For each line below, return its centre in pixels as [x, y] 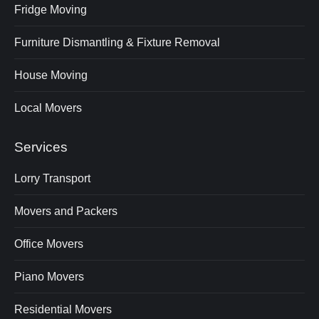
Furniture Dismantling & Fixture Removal [117, 42]
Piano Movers [49, 277]
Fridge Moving [51, 10]
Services [41, 147]
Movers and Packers [66, 211]
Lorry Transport [52, 178]
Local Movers [48, 108]
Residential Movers [63, 309]
